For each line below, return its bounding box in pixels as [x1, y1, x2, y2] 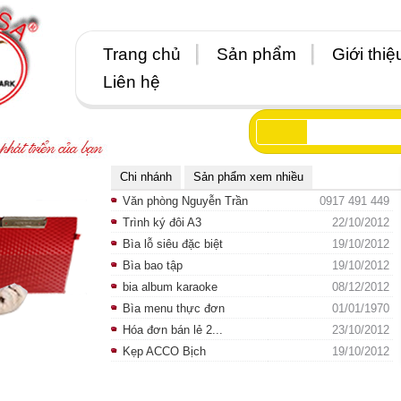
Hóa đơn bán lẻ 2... [123, 323, 223, 337]
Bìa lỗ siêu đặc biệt [123, 237, 223, 251]
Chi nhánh [120, 170, 172, 183]
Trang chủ [103, 45, 181, 64]
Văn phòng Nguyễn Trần [123, 194, 248, 208]
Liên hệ [103, 73, 160, 91]
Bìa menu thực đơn [123, 302, 225, 315]
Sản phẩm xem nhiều [193, 170, 303, 183]
